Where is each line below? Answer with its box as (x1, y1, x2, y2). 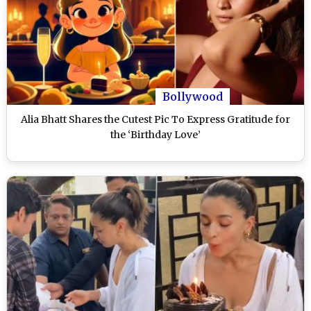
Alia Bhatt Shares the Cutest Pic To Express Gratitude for (21, 112, 290, 126)
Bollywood (162, 89, 223, 103)
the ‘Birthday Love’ (110, 128, 201, 141)
